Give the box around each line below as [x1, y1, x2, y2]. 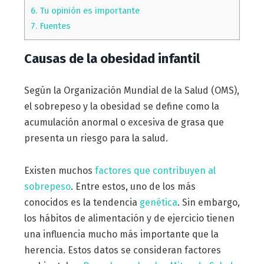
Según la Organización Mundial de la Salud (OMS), [24, 84, 239, 96]
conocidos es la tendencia [24, 196, 140, 208]
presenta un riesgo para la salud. [24, 132, 168, 144]
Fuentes [37, 20, 71, 31]
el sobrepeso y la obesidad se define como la [24, 100, 219, 112]
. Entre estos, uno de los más [70, 180, 196, 192]
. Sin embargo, [177, 196, 240, 208]
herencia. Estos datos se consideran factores [24, 244, 221, 256]
